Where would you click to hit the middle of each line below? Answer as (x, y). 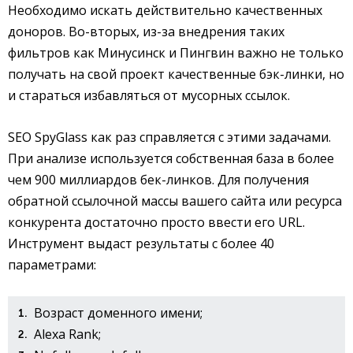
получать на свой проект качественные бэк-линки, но (176, 74)
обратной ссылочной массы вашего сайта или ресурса (175, 201)
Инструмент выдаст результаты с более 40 (141, 243)
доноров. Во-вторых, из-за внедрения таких (146, 31)
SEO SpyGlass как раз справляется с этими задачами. (169, 137)
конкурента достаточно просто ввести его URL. (156, 222)
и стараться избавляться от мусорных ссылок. (149, 95)
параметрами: (52, 264)
